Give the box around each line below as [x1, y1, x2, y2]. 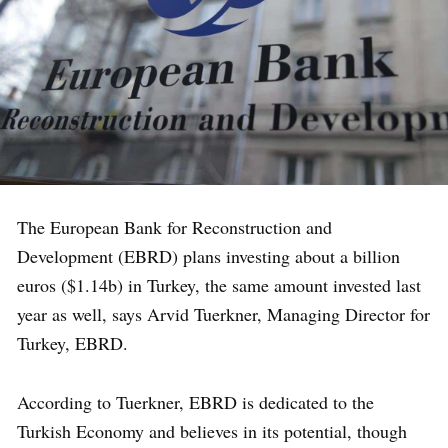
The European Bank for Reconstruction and [17, 215, 332, 240]
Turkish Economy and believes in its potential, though [17, 419, 407, 444]
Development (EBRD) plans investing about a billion [17, 244, 400, 269]
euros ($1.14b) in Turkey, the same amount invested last [17, 273, 421, 298]
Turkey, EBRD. [17, 331, 128, 356]
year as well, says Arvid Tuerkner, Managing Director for [17, 302, 430, 327]
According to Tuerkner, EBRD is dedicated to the [17, 390, 374, 415]
